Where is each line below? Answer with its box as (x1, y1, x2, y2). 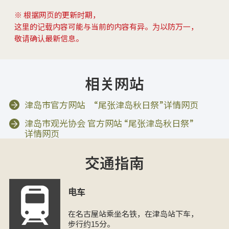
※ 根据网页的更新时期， (14, 9, 100, 20)
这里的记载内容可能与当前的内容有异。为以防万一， (14, 20, 198, 32)
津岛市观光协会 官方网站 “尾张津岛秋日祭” (25, 117, 194, 130)
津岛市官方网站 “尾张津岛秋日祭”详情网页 (25, 98, 199, 111)
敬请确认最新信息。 (14, 32, 83, 43)
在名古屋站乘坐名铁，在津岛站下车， (67, 208, 198, 219)
